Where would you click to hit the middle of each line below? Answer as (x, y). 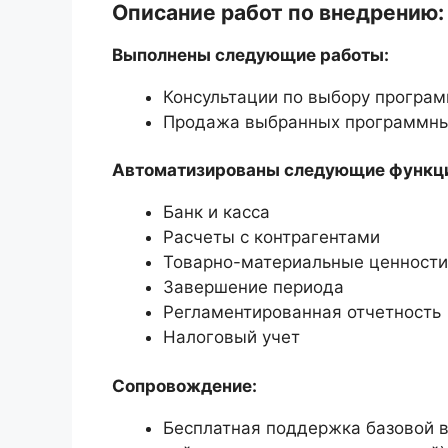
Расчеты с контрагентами (271, 237)
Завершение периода (253, 287)
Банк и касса (216, 212)
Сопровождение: (184, 385)
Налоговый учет (231, 337)
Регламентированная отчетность (302, 312)
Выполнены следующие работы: (250, 54)
